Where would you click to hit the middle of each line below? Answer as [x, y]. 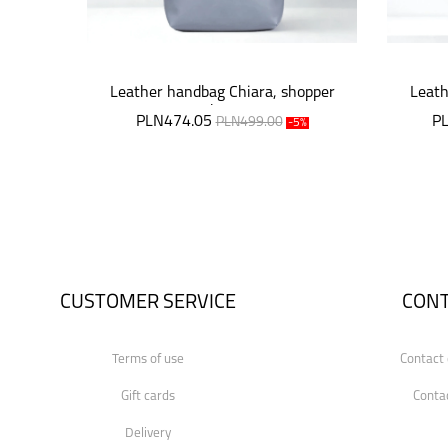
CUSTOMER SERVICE [147, 303]
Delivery [147, 433]
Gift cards [147, 396]
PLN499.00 [249, 122]
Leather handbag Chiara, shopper [222, 93]
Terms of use [147, 359]
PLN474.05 [173, 122]
